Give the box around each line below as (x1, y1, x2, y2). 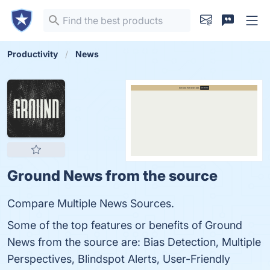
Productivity (7, 49, 58, 59)
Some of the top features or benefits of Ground (7, 219, 242, 231)
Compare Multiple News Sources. (7, 197, 174, 210)
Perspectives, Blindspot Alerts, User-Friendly (7, 253, 230, 265)
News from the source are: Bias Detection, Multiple (7, 236, 261, 248)
